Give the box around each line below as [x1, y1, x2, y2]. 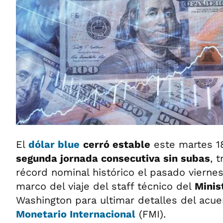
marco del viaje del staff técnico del [16, 180, 195, 192]
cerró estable [83, 138, 150, 150]
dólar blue [28, 138, 80, 150]
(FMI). [135, 208, 166, 220]
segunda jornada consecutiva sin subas [16, 152, 210, 164]
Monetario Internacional [16, 208, 135, 220]
